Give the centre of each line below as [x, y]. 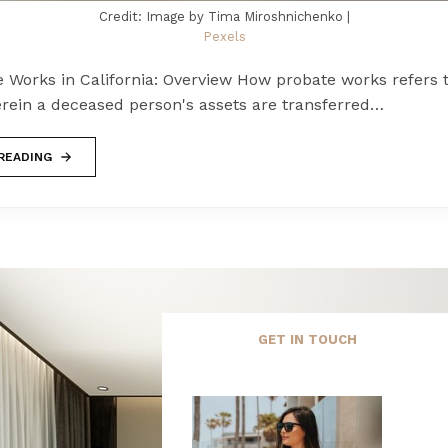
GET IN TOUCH [307, 340]
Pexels [224, 37]
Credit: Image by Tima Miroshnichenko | [224, 17]
